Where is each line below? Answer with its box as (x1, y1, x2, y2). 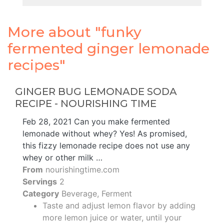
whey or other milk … (22, 152, 102, 162)
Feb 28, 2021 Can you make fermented (22, 116, 170, 126)
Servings (22, 176, 57, 186)
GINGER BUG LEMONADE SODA (15, 85, 177, 97)
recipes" (7, 56, 65, 73)
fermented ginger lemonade (7, 39, 209, 57)
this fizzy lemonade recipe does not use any (22, 140, 190, 150)
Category (22, 188, 59, 198)
